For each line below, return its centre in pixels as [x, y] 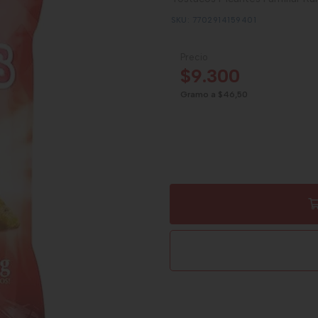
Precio [194, 57]
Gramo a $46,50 [214, 94]
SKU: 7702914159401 [214, 20]
